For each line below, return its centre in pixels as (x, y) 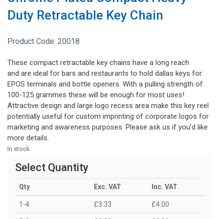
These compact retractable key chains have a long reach (98, 62)
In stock (18, 149)
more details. (28, 138)
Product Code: (33, 41)
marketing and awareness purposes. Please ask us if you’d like (108, 127)
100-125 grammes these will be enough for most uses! (96, 95)
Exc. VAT (108, 186)
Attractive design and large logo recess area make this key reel (108, 105)
